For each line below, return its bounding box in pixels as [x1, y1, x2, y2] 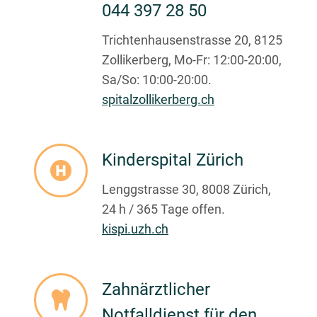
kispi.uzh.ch [102, 221, 168, 237]
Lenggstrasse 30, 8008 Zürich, [102, 182, 271, 197]
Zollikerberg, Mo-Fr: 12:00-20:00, [102, 52, 282, 68]
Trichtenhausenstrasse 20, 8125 [102, 33, 282, 48]
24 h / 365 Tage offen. [102, 202, 225, 217]
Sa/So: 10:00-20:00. [102, 72, 212, 88]
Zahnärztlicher [102, 279, 210, 300]
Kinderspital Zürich [102, 150, 243, 171]
